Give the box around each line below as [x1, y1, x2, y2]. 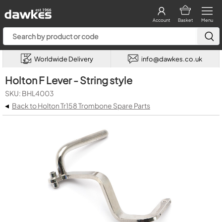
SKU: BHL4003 [5, 89, 54, 98]
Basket [177, 17, 193, 23]
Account [153, 17, 170, 23]
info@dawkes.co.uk [141, 55, 202, 63]
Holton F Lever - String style [5, 74, 132, 86]
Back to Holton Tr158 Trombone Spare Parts [12, 101, 150, 110]
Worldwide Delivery [34, 55, 93, 63]
